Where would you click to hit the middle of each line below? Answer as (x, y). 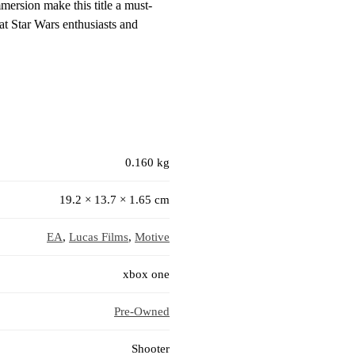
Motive (152, 237)
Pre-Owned (142, 312)
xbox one (146, 275)
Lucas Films (99, 237)
